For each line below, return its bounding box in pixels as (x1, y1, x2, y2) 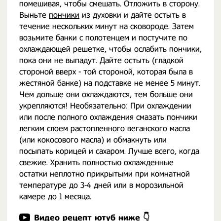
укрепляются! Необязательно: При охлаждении (19, 101, 191, 110)
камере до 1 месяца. (19, 192, 91, 201)
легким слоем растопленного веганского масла (19, 124, 190, 133)
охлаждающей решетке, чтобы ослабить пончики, (19, 44, 202, 54)
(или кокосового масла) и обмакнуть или (19, 135, 167, 145)
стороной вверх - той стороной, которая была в (19, 67, 193, 76)
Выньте (19, 10, 49, 20)
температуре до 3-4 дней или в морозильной (19, 181, 184, 190)
